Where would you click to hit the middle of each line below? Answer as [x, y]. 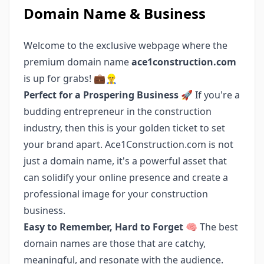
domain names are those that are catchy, [115, 244]
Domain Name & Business [115, 14]
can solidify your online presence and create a [126, 178]
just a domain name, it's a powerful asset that [125, 161]
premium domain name [77, 62]
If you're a [216, 95]
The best [218, 227]
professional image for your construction [116, 194]
